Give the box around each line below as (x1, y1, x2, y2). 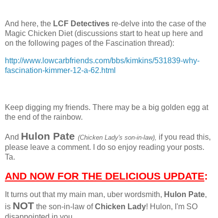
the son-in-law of (34, 202, 95, 211)
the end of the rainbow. (5, 112, 83, 121)
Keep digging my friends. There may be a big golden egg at (5, 103, 208, 111)
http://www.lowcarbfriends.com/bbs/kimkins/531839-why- (5, 56, 200, 65)
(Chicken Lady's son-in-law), (78, 133, 157, 141)
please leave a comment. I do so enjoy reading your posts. (5, 143, 204, 151)
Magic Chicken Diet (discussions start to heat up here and (5, 29, 203, 38)
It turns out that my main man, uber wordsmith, (5, 190, 164, 199)
